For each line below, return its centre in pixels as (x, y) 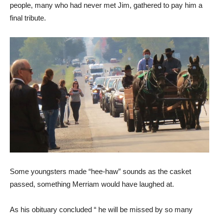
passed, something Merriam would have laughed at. (92, 184)
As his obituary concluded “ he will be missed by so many (101, 209)
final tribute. (28, 18)
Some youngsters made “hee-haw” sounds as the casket (100, 171)
